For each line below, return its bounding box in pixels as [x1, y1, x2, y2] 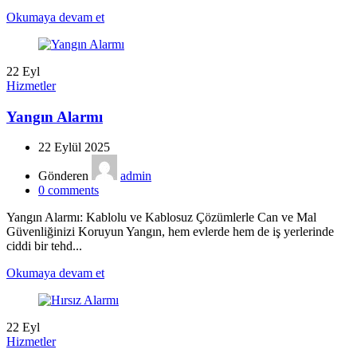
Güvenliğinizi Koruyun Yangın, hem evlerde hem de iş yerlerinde [6, 225, 334, 239]
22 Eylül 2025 [38, 140, 110, 155]
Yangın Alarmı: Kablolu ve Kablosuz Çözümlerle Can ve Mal [6, 210, 316, 225]
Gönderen [38, 169, 88, 183]
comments [48, 183, 99, 198]
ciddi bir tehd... [6, 239, 82, 253]
